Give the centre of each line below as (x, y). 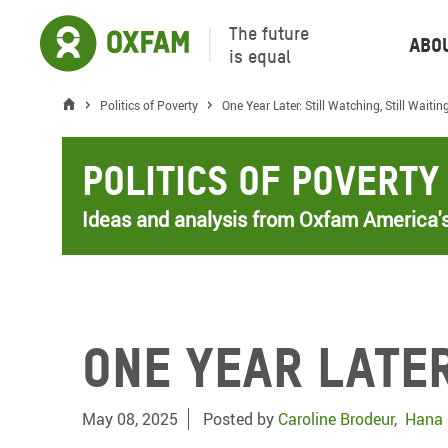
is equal (260, 56)
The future (269, 33)
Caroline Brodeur (336, 419)
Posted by (240, 419)
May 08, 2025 (130, 419)
